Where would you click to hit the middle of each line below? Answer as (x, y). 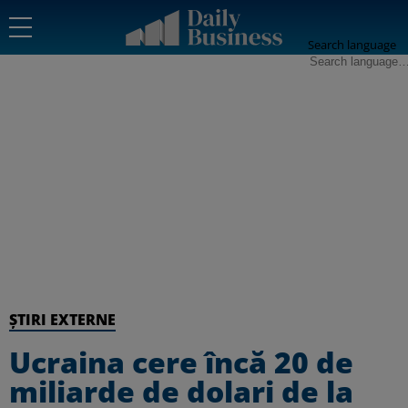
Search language (352, 45)
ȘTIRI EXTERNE (62, 320)
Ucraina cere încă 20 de (181, 362)
